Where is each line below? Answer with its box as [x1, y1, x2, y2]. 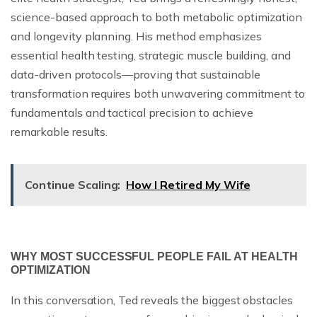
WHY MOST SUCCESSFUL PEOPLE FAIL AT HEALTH [11, 250, 298, 263]
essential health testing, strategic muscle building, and [11, 47, 292, 62]
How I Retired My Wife [126, 177, 250, 192]
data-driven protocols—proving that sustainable [11, 67, 260, 81]
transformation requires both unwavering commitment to [11, 86, 306, 100]
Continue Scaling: [25, 177, 121, 192]
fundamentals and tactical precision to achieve [11, 105, 253, 120]
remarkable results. [11, 124, 108, 139]
